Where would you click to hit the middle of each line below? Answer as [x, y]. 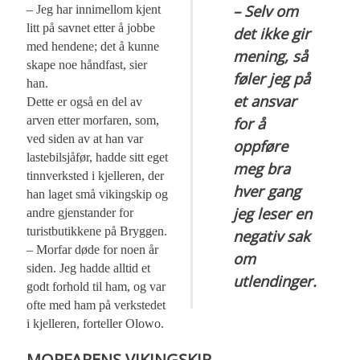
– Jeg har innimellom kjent [94, 10]
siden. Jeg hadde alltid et [89, 268]
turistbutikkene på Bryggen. [97, 231]
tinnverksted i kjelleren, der [96, 176]
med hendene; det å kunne [93, 47]
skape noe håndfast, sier [87, 65]
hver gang [267, 191]
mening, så [271, 56]
